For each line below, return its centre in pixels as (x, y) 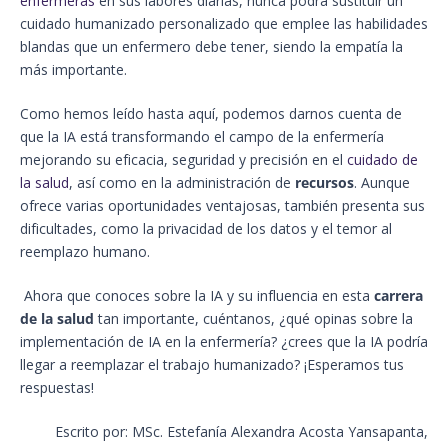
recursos (324, 183)
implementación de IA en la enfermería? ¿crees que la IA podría (224, 342)
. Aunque (382, 183)
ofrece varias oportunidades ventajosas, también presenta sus (222, 206)
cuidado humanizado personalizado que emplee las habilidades (224, 24)
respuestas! (57, 388)
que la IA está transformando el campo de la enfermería (202, 137)
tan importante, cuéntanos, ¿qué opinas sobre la (253, 319)
